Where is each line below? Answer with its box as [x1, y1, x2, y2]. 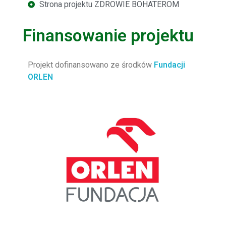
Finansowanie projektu [23, 25, 194, 45]
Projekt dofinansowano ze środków [28, 60, 152, 70]
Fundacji [152, 60, 185, 70]
